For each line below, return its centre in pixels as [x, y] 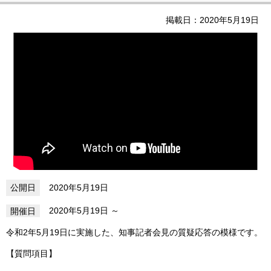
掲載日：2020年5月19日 [208, 20]
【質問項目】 [31, 254]
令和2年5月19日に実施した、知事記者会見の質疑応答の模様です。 [134, 232]
